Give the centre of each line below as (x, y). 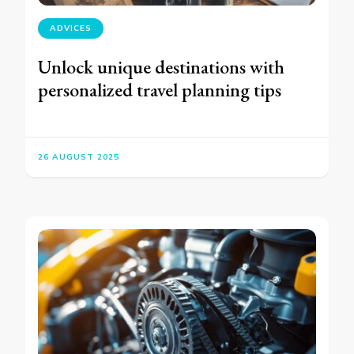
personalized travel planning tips (160, 90)
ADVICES (71, 28)
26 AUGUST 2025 (79, 157)
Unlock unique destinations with (161, 67)
